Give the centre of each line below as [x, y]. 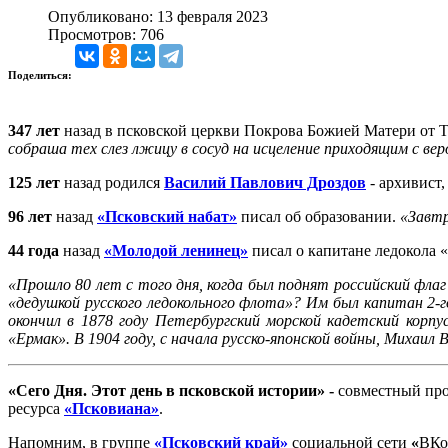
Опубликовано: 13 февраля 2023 [158, 16]
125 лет [34, 182]
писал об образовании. [318, 216]
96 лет [30, 216]
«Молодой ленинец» [176, 250]
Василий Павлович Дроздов [265, 182]
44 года [33, 250]
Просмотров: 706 [106, 34]
